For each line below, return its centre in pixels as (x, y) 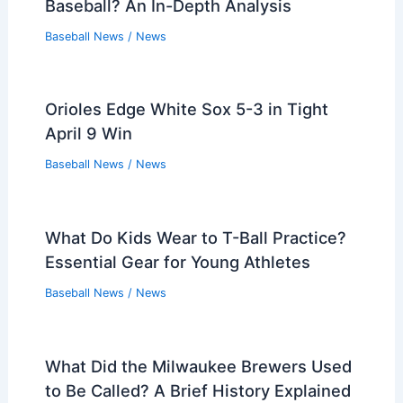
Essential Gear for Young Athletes (177, 262)
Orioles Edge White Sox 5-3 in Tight (186, 109)
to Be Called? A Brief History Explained (197, 390)
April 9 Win (88, 134)
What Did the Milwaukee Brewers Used (198, 366)
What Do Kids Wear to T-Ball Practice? (195, 238)
